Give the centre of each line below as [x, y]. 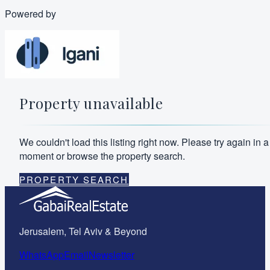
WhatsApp [42, 254]
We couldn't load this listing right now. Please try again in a [144, 142]
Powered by [30, 14]
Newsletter [111, 254]
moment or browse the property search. [102, 155]
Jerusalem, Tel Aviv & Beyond [83, 231]
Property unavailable [91, 103]
